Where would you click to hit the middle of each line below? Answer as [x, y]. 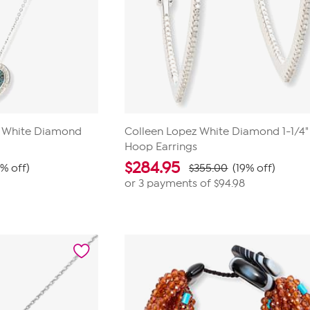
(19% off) [254, 168]
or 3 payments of [170, 183]
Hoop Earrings [161, 147]
